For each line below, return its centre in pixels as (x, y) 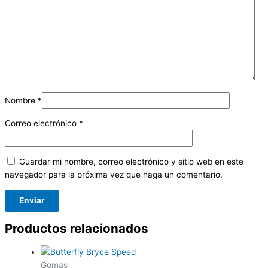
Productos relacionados (77, 228)
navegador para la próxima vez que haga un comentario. (114, 174)
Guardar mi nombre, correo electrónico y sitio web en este (131, 161)
